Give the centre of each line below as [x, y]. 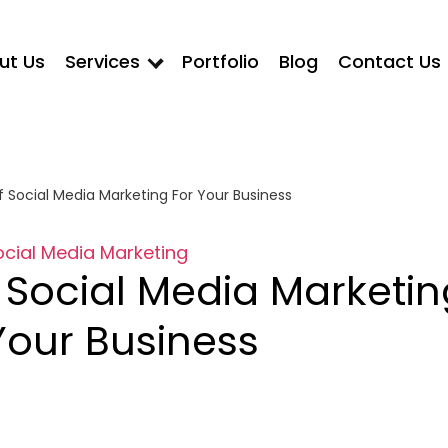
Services [102, 61]
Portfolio [220, 61]
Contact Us [389, 61]
